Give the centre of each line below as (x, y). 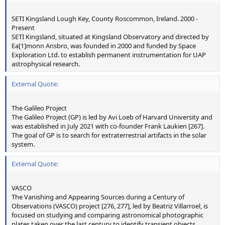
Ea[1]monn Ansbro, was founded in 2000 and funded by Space (104, 46)
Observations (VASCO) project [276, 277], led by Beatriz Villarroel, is (110, 206)
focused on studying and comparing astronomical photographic (107, 215)
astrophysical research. (46, 64)
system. (23, 144)
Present (23, 28)
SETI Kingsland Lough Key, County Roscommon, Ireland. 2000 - (105, 19)
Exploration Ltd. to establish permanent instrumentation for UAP (109, 55)
